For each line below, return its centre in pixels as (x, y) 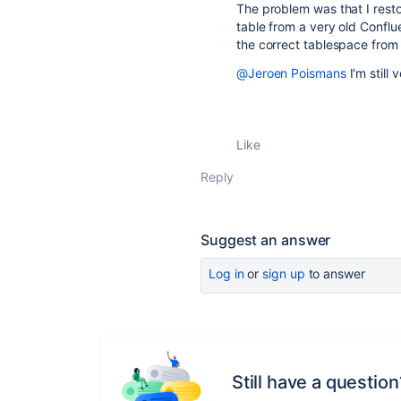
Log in (226, 273)
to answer (335, 273)
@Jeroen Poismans (291, 73)
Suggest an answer (266, 240)
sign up (284, 273)
